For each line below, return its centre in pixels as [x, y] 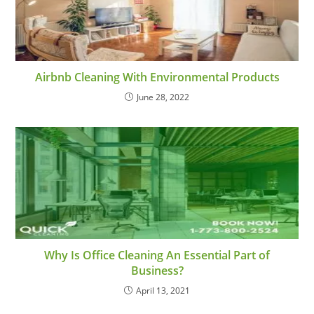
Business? [157, 271]
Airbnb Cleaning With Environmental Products [157, 77]
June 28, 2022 [163, 97]
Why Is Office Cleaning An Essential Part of [157, 255]
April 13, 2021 [163, 291]
